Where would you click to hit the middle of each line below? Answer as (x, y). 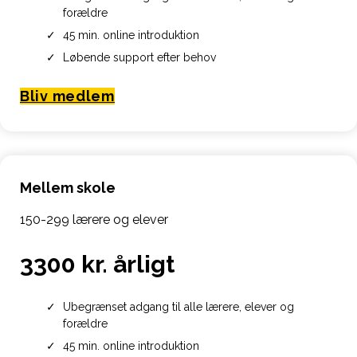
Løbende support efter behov (139, 57)
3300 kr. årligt (97, 264)
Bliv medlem (67, 96)
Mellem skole (68, 187)
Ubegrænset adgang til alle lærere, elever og (178, 306)
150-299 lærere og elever (94, 219)
